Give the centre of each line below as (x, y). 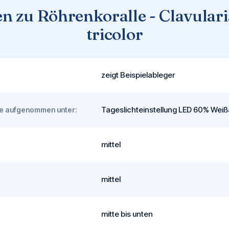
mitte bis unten (127, 214)
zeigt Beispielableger (138, 75)
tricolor (114, 34)
